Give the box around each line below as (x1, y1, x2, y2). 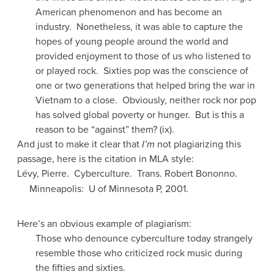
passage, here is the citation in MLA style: (17, 152, 194, 165)
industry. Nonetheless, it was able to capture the (35, 20, 243, 33)
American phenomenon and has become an (35, 6, 222, 18)
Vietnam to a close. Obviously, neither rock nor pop (35, 94, 256, 106)
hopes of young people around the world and (35, 35, 228, 48)
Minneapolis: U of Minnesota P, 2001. (27, 182, 188, 195)
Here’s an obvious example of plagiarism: (17, 217, 191, 230)
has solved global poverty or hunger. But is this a (35, 108, 244, 121)
